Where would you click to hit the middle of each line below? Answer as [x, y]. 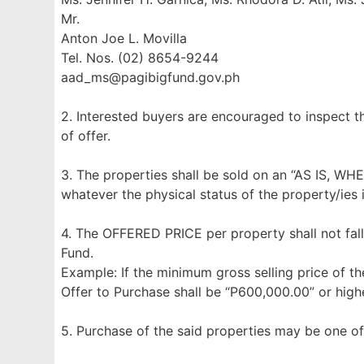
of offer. [86, 136]
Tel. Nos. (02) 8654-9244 [140, 58]
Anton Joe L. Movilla [124, 38]
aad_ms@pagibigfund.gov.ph [151, 77]
